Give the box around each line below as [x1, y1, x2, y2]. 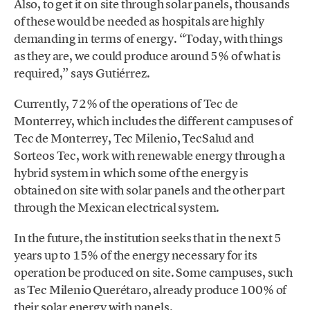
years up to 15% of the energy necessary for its [14, 247, 257, 264]
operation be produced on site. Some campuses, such [14, 264, 293, 281]
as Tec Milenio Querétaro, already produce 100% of [14, 282, 287, 298]
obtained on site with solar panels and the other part [14, 181, 285, 198]
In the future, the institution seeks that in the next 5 [14, 230, 282, 246]
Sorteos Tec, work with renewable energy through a [14, 147, 286, 163]
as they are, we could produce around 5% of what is [14, 47, 282, 64]
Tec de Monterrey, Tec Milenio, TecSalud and [14, 129, 255, 146]
